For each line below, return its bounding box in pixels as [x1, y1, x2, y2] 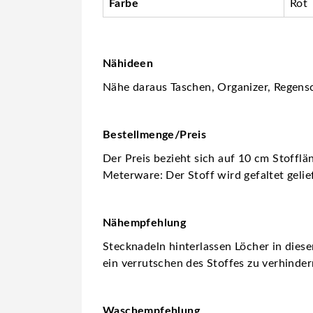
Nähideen [103, 57, 154, 69]
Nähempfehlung [103, 217, 187, 228]
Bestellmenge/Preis [103, 129, 207, 140]
